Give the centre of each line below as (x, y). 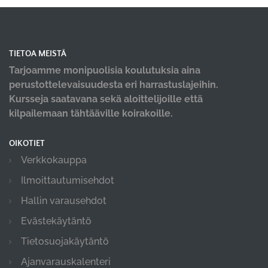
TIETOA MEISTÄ (38, 54)
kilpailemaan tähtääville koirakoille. (91, 113)
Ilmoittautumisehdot (68, 180)
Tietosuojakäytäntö (65, 241)
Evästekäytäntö (56, 221)
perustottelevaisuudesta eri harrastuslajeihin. (114, 85)
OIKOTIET (27, 144)
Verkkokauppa (54, 160)
